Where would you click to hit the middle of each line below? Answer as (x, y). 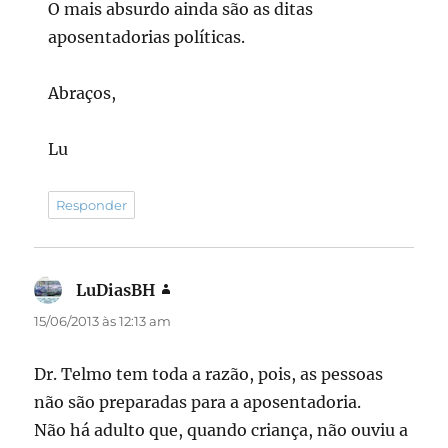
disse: (194, 289)
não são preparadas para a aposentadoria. (198, 401)
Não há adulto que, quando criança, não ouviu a (221, 429)
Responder (92, 204)
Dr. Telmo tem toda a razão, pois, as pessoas (209, 373)
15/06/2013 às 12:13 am (103, 320)
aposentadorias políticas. (147, 36)
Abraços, (82, 92)
